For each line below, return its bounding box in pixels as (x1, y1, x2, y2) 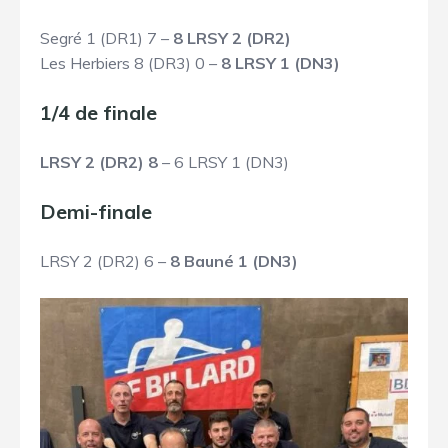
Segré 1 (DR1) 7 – (40, 27, 173, 48)
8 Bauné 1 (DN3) (170, 250, 298, 271)
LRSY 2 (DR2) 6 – (40, 250, 170, 271)
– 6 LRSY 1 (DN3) (158, 151, 289, 172)
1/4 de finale (40, 99, 157, 125)
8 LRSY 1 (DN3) (221, 52, 340, 73)
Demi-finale (40, 198, 152, 224)
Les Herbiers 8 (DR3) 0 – (40, 52, 221, 73)
